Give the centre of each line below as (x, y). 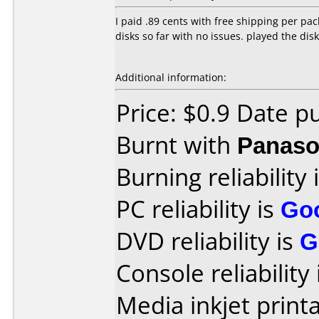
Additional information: (171, 77)
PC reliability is (198, 209)
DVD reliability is (208, 241)
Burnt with (177, 145)
